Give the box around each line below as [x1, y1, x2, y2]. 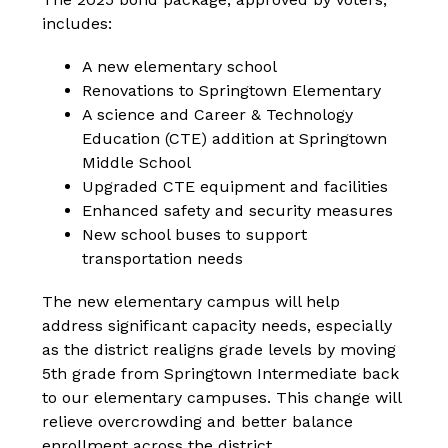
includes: [42, 14, 113, 34]
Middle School [82, 153, 192, 173]
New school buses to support [82, 225, 308, 245]
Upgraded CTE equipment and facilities [82, 177, 389, 197]
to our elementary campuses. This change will [42, 388, 402, 408]
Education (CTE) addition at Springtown [82, 129, 388, 149]
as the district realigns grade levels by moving [42, 340, 397, 360]
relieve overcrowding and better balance [42, 412, 354, 432]
